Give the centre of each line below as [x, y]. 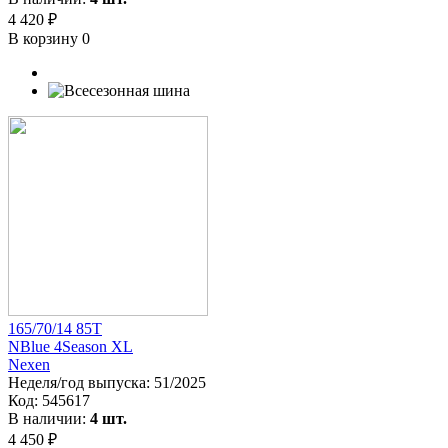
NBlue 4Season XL [70, 346]
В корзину [45, 38]
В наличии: [49, 418]
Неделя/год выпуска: [81, 382]
